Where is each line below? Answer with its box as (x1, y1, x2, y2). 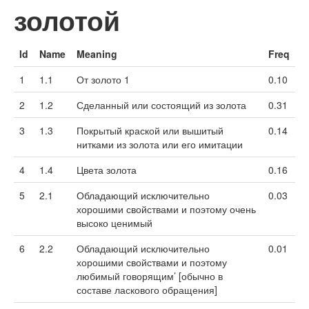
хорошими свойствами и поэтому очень (77, 202, 256, 216)
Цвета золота (77, 163, 137, 177)
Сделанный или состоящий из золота (77, 98, 246, 112)
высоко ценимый (77, 216, 152, 230)
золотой (14, 1, 120, 39)
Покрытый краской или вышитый (77, 123, 223, 137)
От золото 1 (77, 72, 130, 86)
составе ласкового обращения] (77, 283, 217, 297)
